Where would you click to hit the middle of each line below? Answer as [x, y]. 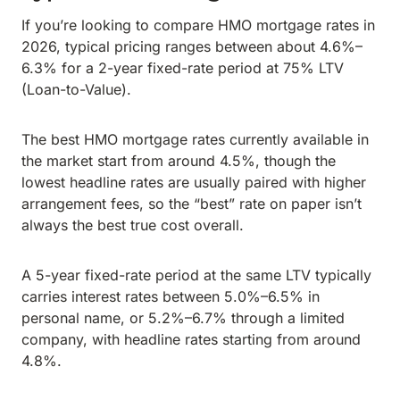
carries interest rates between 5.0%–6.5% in [171, 296]
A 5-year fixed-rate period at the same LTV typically [196, 275]
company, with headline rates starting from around [191, 339]
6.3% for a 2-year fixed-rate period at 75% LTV [183, 68]
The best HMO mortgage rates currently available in [195, 139]
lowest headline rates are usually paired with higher [194, 182]
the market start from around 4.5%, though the [179, 161]
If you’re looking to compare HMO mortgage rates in [198, 25]
